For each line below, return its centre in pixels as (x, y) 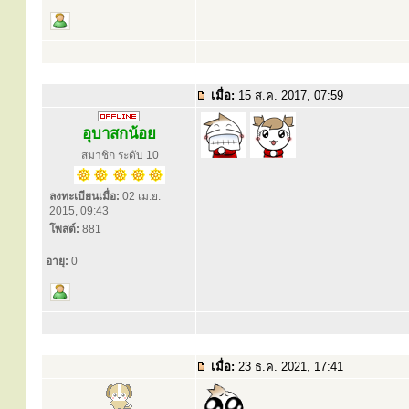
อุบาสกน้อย (119, 134)
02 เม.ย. (140, 196)
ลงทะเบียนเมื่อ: (84, 196)
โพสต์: (64, 229)
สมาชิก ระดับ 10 (120, 155)
